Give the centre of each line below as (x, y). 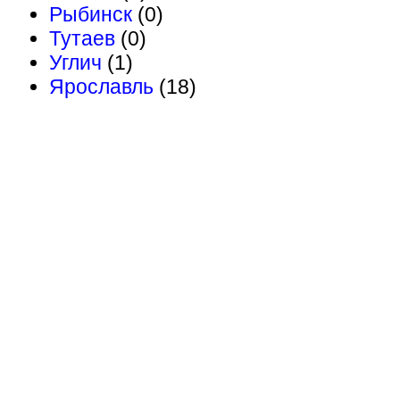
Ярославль (101, 87)
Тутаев (82, 38)
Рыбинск (91, 14)
